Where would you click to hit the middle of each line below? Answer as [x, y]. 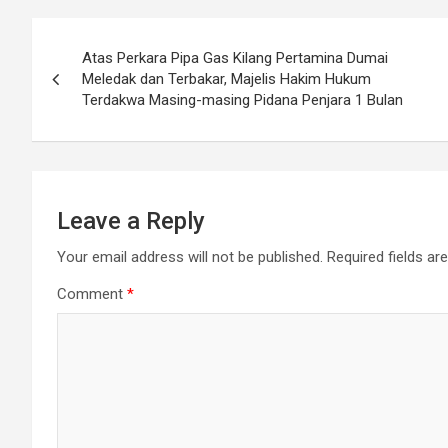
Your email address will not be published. [190, 257]
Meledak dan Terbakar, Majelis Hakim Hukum [226, 79]
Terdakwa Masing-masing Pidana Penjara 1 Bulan [242, 100]
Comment [92, 294]
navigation [105, 78]
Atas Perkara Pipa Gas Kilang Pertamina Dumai [235, 58]
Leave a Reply [131, 221]
